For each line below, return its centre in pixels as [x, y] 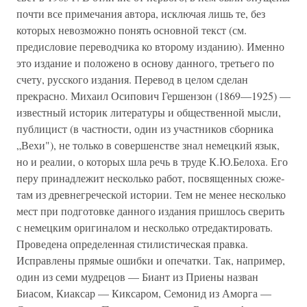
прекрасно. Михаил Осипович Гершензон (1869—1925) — [153, 96]
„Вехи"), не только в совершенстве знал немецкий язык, [148, 145]
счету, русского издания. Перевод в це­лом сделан [132, 79]
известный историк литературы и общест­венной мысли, [149, 112]
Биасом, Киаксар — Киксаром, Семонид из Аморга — [144, 293]
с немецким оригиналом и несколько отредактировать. [145, 227]
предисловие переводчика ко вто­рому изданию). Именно [150, 46]
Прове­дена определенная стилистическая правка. [132, 244]
